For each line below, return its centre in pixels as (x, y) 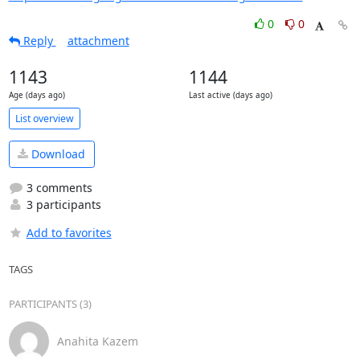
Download (57, 154)
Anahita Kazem (97, 341)
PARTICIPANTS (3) (50, 303)
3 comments (57, 187)
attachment (98, 41)
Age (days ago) (37, 95)
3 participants (62, 204)
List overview (44, 118)
